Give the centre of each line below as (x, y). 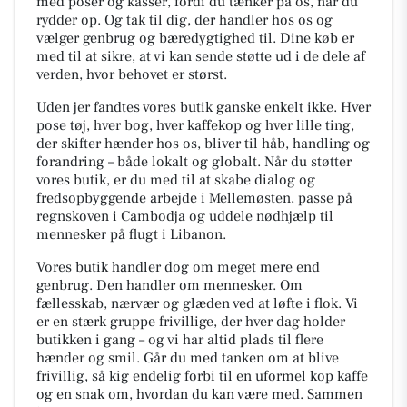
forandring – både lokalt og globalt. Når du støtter (194, 162)
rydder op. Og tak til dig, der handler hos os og (184, 20)
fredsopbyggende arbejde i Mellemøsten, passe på (194, 199)
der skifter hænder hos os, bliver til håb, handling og (203, 144)
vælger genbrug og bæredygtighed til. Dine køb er (195, 39)
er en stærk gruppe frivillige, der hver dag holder (191, 322)
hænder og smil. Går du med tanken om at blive (188, 358)
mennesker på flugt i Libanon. (131, 235)
